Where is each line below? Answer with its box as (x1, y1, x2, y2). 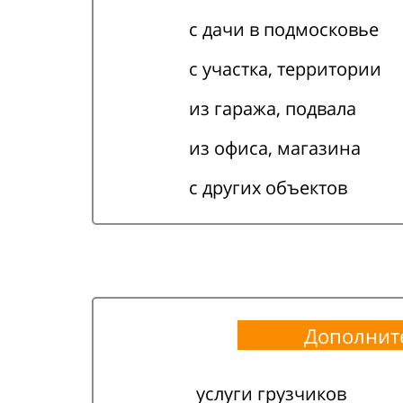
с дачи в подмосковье (189, 17, 379, 41)
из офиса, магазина (189, 136, 361, 160)
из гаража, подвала (189, 96, 356, 121)
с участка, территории (189, 57, 381, 81)
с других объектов (189, 175, 347, 200)
